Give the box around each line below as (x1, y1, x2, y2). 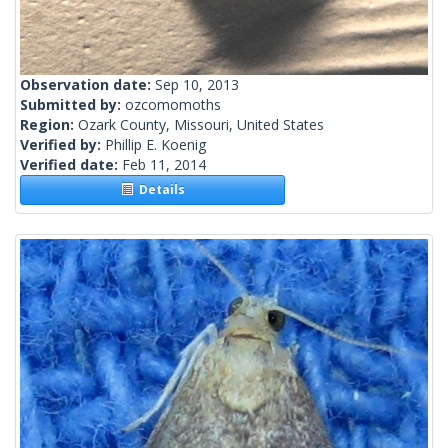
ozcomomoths (125, 95, 221, 115)
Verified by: (20, 135, 105, 155)
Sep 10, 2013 (155, 75, 239, 95)
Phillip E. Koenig (105, 135, 206, 155)
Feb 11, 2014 (122, 155, 206, 175)
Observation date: (20, 75, 155, 95)
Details (132, 181, 185, 199)
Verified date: (20, 155, 122, 175)
